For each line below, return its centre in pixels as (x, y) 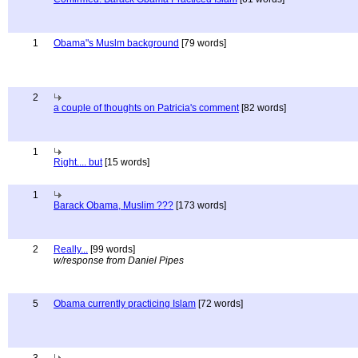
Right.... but (78, 162)
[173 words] (200, 205)
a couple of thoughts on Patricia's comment (146, 108)
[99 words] (111, 249)
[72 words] (219, 304)
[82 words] (263, 108)
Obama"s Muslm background (116, 43)
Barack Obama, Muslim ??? (113, 205)
